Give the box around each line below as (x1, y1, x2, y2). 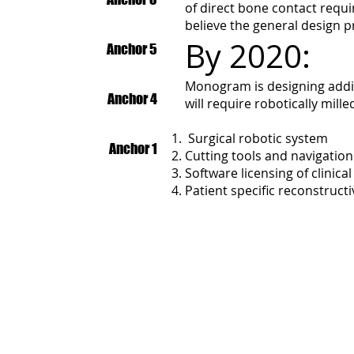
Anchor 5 (107, 40, 157, 58)
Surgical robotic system (185, 130, 328, 147)
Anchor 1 (109, 139, 157, 157)
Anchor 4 (107, 90, 157, 108)
